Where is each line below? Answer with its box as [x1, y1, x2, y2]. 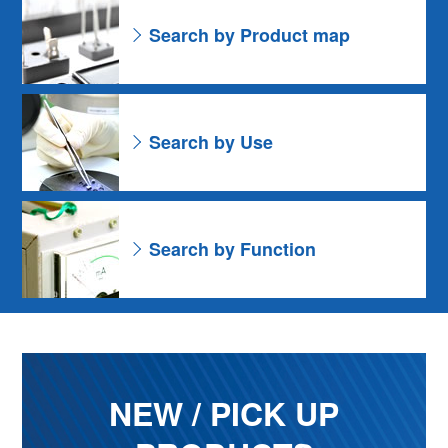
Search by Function [149, 236, 317, 262]
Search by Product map [149, 22, 351, 48]
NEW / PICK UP [109, 390, 339, 436]
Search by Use [149, 129, 274, 155]
